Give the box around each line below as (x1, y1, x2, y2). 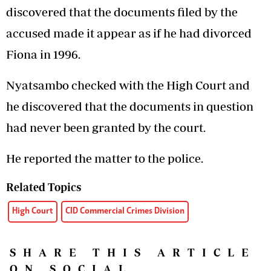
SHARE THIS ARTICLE (10, 246, 255, 260)
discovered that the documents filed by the (6, 5, 238, 19)
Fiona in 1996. (6, 47, 80, 62)
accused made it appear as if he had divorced (6, 26, 252, 41)
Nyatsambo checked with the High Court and (6, 78, 250, 93)
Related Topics (6, 181, 81, 194)
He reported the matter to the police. (6, 151, 203, 166)
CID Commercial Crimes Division (65, 207, 184, 217)
